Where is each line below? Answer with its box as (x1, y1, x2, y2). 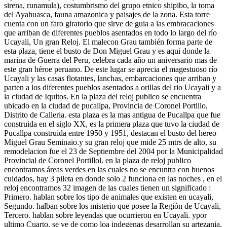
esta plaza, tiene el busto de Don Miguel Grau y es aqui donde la (4, 47, 210, 56)
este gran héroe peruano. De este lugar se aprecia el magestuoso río (4, 65, 217, 74)
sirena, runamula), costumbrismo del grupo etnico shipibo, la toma (4, 1, 214, 10)
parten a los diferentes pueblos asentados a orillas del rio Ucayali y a (4, 83, 221, 92)
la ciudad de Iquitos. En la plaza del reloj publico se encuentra (4, 92, 201, 101)
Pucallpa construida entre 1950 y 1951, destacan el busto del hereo (4, 129, 216, 138)
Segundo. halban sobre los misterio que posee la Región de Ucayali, (4, 202, 221, 211)
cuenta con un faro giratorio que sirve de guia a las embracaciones (4, 19, 214, 28)
